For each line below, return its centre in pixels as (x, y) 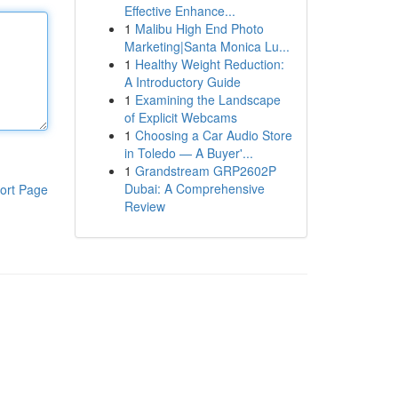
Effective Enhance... (179, 11)
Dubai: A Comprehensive (194, 188)
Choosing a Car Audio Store (213, 135)
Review (144, 206)
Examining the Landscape (207, 99)
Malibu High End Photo (199, 28)
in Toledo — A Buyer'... (188, 153)
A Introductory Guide (182, 82)
